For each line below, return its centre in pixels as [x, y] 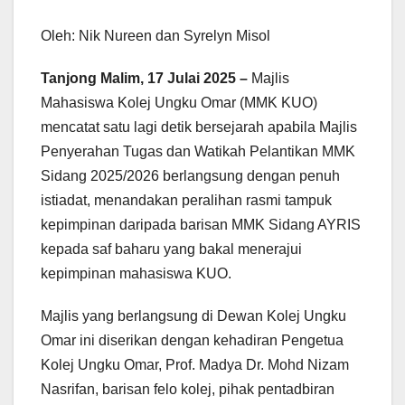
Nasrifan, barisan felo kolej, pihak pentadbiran [188, 390]
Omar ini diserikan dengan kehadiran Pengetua [192, 341]
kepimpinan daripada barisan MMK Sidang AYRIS [201, 225]
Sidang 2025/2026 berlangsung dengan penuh [190, 176]
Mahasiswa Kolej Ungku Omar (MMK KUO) [179, 103]
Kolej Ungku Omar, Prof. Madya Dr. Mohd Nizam [195, 365]
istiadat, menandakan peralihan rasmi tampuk [186, 201]
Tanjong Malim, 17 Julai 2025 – [144, 79]
